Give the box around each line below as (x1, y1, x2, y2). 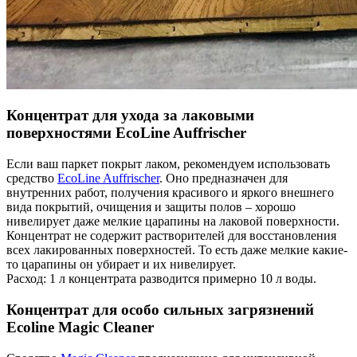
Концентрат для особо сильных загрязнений (6, 300, 314, 318)
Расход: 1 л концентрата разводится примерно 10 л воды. (6, 272, 316, 286)
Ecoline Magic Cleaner (6, 318, 154, 335)
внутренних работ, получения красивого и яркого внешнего (6, 186, 334, 200)
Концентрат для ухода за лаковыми (6, 107, 254, 124)
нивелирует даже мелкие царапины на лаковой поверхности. (6, 214, 339, 229)
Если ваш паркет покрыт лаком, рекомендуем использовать (6, 157, 330, 171)
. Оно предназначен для (159, 171, 288, 186)
